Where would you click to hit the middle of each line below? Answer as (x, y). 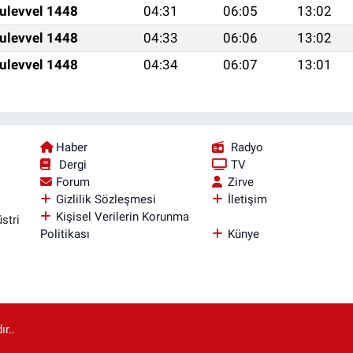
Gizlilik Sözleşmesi (106, 199)
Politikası (65, 234)
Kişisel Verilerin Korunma (122, 216)
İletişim (247, 199)
